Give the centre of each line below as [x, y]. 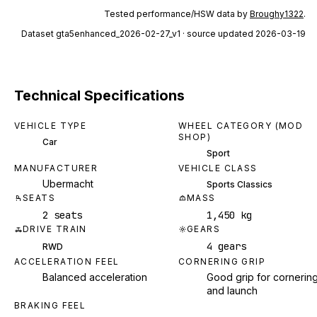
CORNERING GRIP [222, 261]
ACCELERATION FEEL [67, 261]
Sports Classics [240, 184]
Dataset [39, 34]
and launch [232, 290]
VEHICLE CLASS [218, 168]
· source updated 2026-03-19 [243, 34]
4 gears [226, 246]
